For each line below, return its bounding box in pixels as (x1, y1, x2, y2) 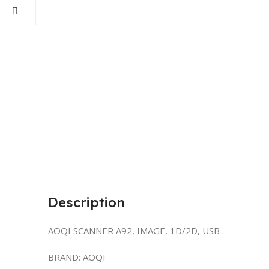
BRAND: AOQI (48, 251, 106, 263)
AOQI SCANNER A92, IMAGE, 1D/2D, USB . (48, 225, 224, 237)
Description (48, 194, 125, 211)
